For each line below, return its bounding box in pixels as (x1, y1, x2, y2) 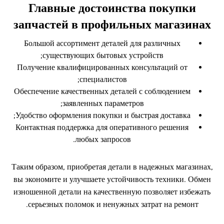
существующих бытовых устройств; (42, 50, 163, 60)
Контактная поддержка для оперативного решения (15, 122, 188, 132)
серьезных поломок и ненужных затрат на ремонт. (27, 199, 198, 209)
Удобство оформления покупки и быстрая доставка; (15, 110, 190, 120)
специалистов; (79, 74, 127, 84)
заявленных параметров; (62, 98, 144, 108)
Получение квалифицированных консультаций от (16, 62, 187, 72)
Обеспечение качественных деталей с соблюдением (13, 86, 190, 96)
